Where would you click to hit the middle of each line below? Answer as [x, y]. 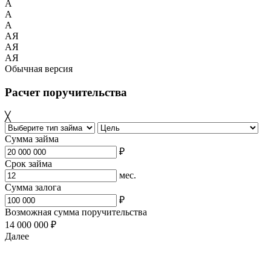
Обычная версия [39, 69]
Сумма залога [33, 187]
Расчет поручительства [66, 93]
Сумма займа [32, 139]
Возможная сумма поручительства [76, 212]
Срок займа [28, 163]
